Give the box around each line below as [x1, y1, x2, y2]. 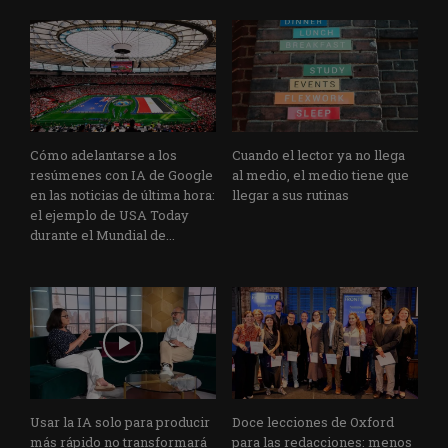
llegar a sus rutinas [232, 186, 349, 205]
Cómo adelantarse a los [30, 146, 177, 165]
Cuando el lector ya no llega [232, 146, 405, 165]
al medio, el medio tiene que [232, 166, 409, 185]
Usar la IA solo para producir [30, 412, 210, 431]
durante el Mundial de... [30, 226, 175, 245]
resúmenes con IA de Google [30, 166, 213, 185]
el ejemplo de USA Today [30, 206, 189, 225]
